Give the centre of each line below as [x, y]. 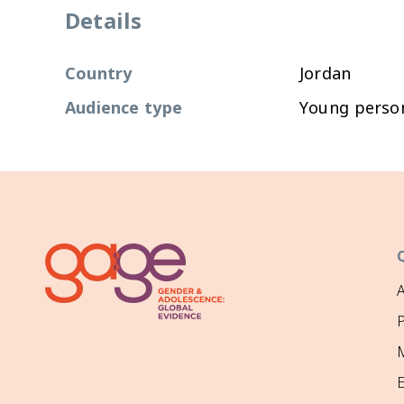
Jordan [326, 73]
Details [104, 21]
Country [99, 73]
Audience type [124, 108]
